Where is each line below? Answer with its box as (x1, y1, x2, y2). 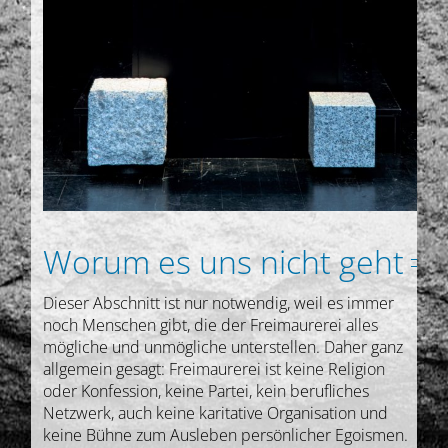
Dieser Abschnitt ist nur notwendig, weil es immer (43, 292, 395, 315)
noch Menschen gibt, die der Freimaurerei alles (43, 314, 379, 337)
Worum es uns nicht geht (43, 240, 405, 284)
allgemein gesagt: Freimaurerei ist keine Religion (43, 358, 386, 381)
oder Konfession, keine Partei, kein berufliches (43, 380, 370, 403)
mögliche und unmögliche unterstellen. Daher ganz (43, 336, 404, 359)
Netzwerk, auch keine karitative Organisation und (43, 402, 389, 425)
